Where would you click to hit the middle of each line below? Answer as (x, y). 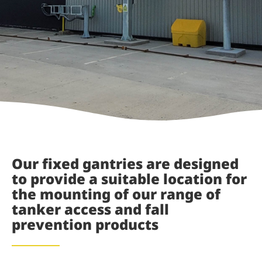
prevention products (85, 225)
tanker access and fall (90, 209)
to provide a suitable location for (129, 179)
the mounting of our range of (116, 194)
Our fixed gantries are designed (125, 164)
